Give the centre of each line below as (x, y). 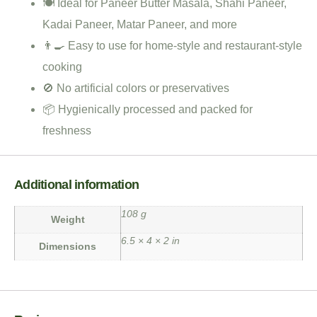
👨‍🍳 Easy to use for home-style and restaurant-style (172, 45)
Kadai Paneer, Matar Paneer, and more (140, 24)
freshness (67, 130)
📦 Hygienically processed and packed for (148, 109)
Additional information (77, 184)
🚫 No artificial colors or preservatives (136, 88)
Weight (68, 219)
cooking (62, 67)
